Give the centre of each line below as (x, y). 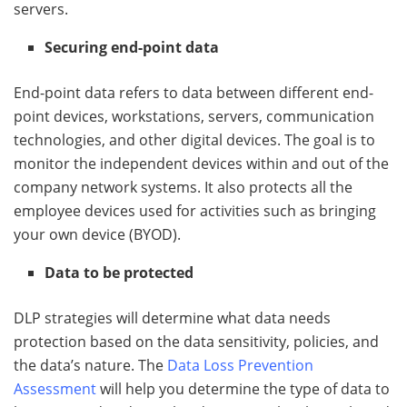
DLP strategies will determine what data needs (172, 318)
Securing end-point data (132, 47)
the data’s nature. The (90, 365)
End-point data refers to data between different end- (194, 92)
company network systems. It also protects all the (183, 187)
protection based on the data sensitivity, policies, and (196, 341)
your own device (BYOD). (99, 234)
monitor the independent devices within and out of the (201, 163)
